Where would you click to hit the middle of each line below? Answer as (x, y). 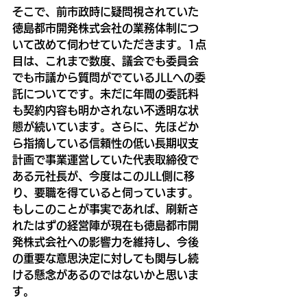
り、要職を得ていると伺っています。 (106, 192)
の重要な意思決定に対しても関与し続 (106, 258)
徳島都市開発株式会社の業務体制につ (106, 28)
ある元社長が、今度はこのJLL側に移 (103, 176)
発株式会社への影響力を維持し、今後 (106, 242)
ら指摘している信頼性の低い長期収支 (106, 143)
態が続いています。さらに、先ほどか (106, 126)
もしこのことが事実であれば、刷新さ (106, 209)
